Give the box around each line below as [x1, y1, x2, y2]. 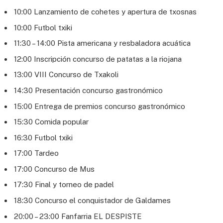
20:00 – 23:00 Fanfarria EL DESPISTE [14, 212, 142, 221]
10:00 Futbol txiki [14, 23, 72, 32]
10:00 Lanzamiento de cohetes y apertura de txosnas [14, 7, 197, 16]
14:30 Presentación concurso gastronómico [14, 86, 163, 95]
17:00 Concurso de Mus [14, 164, 95, 173]
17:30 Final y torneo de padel [14, 180, 114, 189]
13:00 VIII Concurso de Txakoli [14, 70, 118, 79]
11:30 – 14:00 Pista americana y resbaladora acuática [14, 39, 191, 48]
